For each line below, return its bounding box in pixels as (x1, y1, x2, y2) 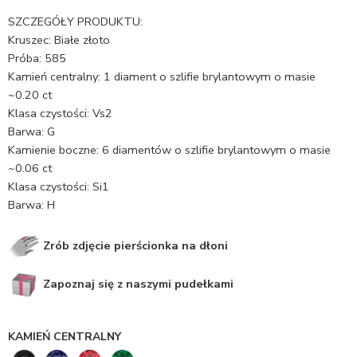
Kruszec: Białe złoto (8, 32, 110, 48)
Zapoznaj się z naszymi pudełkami (40, 275, 233, 292)
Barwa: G (8, 124, 55, 139)
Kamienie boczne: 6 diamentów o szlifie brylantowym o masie (8, 142, 331, 158)
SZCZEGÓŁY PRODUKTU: (8, 14, 143, 29)
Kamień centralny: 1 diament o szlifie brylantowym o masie (8, 69, 316, 84)
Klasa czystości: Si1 (8, 178, 109, 194)
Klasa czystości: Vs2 (8, 105, 112, 121)
